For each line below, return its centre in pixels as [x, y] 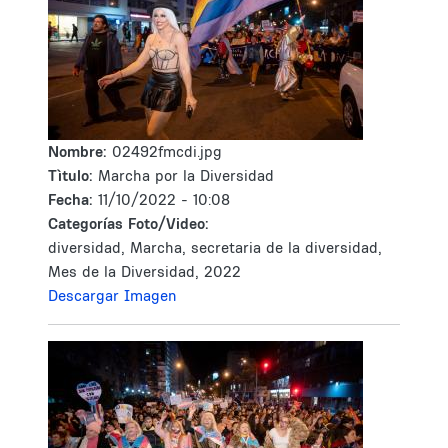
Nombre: [80, 151]
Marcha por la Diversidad [186, 175]
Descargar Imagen [112, 295]
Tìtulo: [70, 175]
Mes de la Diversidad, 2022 [144, 271]
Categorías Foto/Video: [128, 223]
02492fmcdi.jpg [167, 151]
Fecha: [73, 199]
